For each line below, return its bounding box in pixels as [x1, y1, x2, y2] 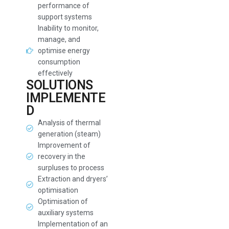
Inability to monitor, [37, 24, 99, 32]
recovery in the [37, 152, 85, 161]
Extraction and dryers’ [37, 175, 108, 183]
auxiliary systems [37, 209, 94, 217]
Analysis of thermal [37, 119, 101, 127]
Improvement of [37, 141, 90, 149]
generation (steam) [37, 130, 101, 138]
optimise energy [37, 47, 90, 55]
